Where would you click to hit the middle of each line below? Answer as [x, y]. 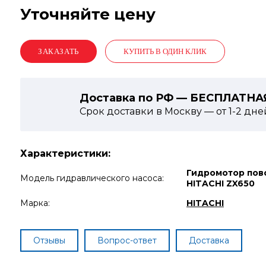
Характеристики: [65, 153]
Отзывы [49, 240]
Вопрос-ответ [127, 240]
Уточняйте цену [88, 14]
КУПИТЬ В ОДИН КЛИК [165, 51]
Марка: [35, 203]
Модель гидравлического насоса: [92, 178]
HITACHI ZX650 [221, 183]
